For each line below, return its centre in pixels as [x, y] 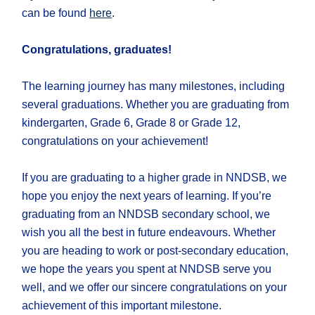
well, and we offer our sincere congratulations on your [155, 288]
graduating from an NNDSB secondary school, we [146, 214]
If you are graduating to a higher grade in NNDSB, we [155, 178]
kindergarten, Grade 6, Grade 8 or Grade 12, [131, 123]
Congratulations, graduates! [97, 50]
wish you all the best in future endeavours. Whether [149, 233]
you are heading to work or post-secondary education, [155, 251]
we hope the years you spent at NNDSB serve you [147, 269]
